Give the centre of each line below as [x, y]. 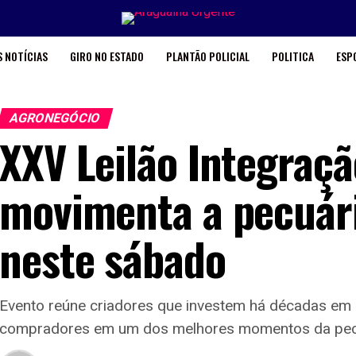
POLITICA [292, 56]
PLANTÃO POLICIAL [207, 56]
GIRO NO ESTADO [106, 56]
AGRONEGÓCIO [55, 118]
